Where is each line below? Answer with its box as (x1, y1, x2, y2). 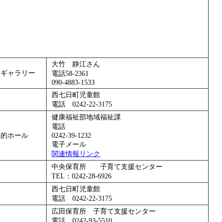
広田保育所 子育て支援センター (52, 207, 156, 215)
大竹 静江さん (52, 60, 100, 68)
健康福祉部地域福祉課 (52, 113, 121, 121)
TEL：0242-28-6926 (52, 172, 111, 180)
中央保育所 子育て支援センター (52, 163, 163, 170)
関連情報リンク (52, 150, 100, 158)
